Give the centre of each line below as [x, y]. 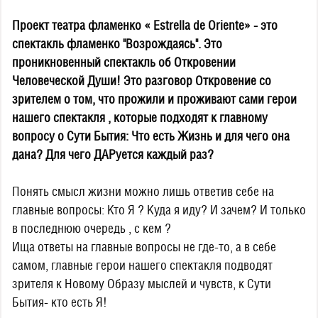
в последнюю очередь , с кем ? [92, 228]
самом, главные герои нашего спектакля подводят [142, 265]
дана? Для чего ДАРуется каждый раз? [113, 154]
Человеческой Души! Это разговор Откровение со [142, 81]
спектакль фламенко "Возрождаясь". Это [117, 44]
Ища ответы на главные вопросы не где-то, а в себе [144, 247]
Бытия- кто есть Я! [60, 302]
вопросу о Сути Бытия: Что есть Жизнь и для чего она [151, 136]
